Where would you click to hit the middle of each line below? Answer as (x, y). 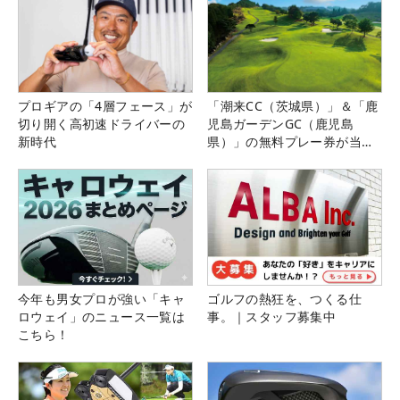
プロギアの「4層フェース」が (105, 106)
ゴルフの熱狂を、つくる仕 (284, 299)
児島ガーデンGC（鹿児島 (280, 124)
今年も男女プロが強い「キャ (102, 299)
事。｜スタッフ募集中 (272, 317)
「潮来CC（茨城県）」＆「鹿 (293, 106)
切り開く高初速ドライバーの (102, 124)
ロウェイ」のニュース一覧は (102, 317)
